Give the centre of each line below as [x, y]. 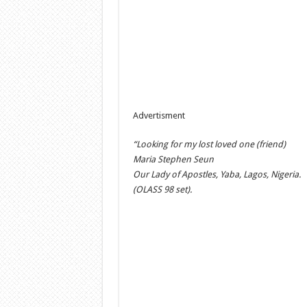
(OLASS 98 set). [162, 189]
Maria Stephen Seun [173, 159]
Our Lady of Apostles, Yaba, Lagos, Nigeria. [217, 174]
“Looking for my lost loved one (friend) [209, 144]
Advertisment [159, 115]
